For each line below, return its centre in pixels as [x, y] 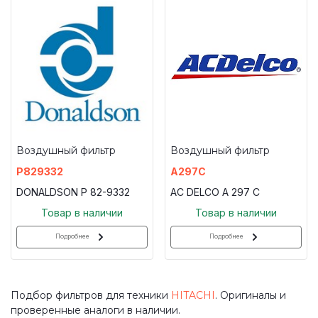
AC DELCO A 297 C [215, 192]
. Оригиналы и [251, 295]
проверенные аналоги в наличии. [95, 310]
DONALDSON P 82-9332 [73, 192]
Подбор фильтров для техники [91, 295]
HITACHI [193, 295]
